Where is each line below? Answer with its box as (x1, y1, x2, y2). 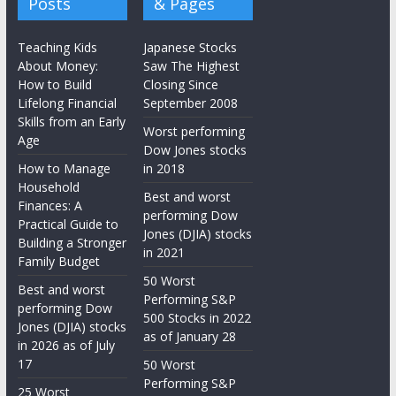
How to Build (17, 76, 92, 94)
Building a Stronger (17, 234, 126, 252)
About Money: (17, 57, 98, 75)
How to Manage (17, 160, 110, 178)
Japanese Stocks (143, 39, 238, 57)
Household (17, 179, 80, 196)
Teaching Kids (17, 39, 97, 57)
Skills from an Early (17, 113, 126, 131)
